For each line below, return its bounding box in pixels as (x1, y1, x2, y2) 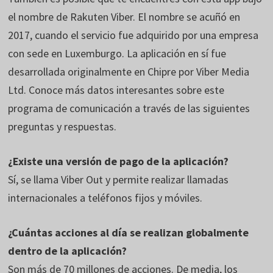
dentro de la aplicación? (8, 243, 127, 258)
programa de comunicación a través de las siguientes (8, 101, 250, 115)
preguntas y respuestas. (8, 119, 117, 133)
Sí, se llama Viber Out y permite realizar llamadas (8, 172, 229, 186)
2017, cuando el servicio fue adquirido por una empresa (8, 27, 259, 42)
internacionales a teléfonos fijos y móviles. (8, 190, 203, 205)
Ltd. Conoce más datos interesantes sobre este (8, 82, 225, 97)
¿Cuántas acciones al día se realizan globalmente (8, 225, 249, 239)
